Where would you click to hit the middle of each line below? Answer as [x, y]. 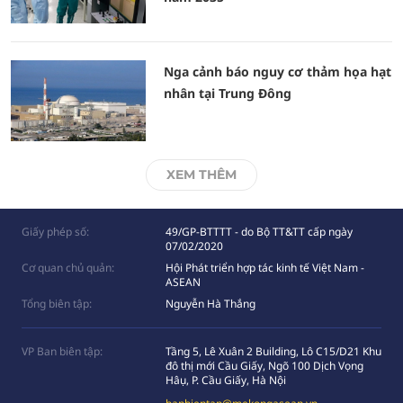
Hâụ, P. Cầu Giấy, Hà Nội [226, 380]
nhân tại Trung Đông [228, 93]
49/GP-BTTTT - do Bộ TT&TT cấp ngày [259, 232]
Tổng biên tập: [57, 304]
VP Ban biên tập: [62, 351]
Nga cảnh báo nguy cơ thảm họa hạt [278, 72]
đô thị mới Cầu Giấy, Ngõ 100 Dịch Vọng [264, 366]
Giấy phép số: [55, 232]
